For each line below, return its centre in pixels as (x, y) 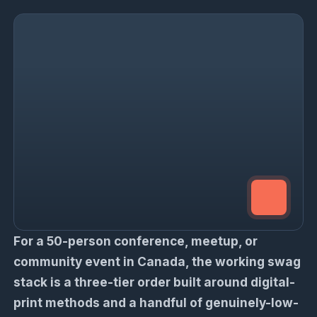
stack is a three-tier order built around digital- (155, 282)
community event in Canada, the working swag (157, 262)
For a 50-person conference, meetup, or (136, 241)
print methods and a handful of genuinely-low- (156, 303)
